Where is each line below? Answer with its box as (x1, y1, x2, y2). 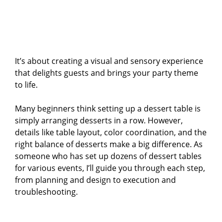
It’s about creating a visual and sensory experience (15, 55, 203, 67)
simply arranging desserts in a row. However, (15, 115, 183, 126)
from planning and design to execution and (15, 174, 176, 186)
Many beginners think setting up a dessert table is (15, 103, 201, 114)
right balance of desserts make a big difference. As (15, 139, 203, 150)
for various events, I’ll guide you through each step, (15, 163, 205, 174)
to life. (15, 79, 38, 91)
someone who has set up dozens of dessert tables (15, 151, 202, 162)
